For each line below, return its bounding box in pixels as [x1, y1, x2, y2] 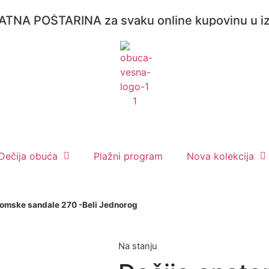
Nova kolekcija [187, 150, 254, 162]
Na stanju [118, 241, 158, 252]
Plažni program [94, 150, 163, 162]
